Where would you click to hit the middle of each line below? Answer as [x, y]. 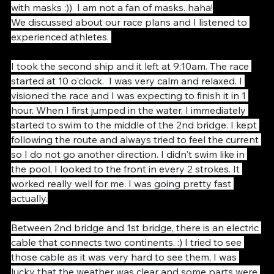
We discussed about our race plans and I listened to [130, 43]
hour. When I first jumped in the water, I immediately [130, 131]
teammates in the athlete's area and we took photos [131, 13]
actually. [29, 219]
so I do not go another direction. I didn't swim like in [129, 175]
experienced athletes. [61, 57]
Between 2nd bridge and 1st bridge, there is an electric [136, 248]
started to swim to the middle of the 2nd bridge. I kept [135, 146]
